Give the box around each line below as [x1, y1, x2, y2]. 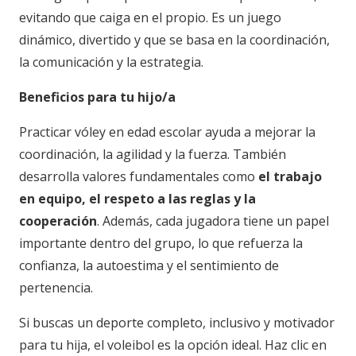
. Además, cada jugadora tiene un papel [97, 211, 329, 230]
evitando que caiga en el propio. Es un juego [19, 8, 281, 26]
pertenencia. [19, 278, 93, 296]
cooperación [19, 211, 97, 230]
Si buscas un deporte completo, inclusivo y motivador [19, 313, 335, 331]
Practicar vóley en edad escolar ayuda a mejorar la [19, 122, 315, 141]
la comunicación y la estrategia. [19, 52, 203, 71]
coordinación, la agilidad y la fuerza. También [19, 145, 286, 163]
